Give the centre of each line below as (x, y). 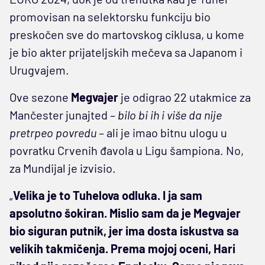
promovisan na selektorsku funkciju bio (110, 16)
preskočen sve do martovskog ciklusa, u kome (127, 34)
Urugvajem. (39, 70)
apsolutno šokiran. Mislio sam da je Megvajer (125, 213)
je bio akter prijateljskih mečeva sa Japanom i (126, 52)
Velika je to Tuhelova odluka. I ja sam (108, 195)
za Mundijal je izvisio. (63, 168)
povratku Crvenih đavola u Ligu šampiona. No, (127, 150)
